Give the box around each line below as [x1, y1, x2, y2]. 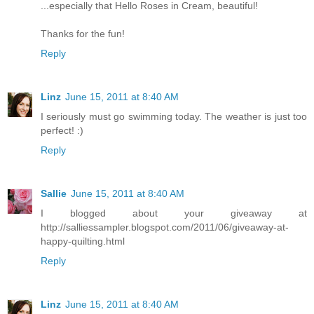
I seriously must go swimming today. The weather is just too [41, 111, 307, 123]
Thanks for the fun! [41, 28, 125, 40]
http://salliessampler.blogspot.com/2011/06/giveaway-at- [41, 221, 289, 233]
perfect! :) [41, 125, 83, 137]
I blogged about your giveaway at [41, 207, 307, 219]
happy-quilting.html [41, 235, 125, 247]
